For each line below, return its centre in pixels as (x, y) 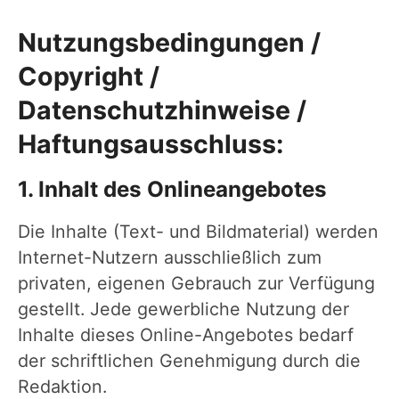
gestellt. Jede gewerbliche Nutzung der (183, 309)
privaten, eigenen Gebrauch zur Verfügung (196, 283)
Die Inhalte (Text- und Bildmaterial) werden (198, 231)
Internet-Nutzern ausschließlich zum (170, 257)
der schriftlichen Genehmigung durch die (189, 360)
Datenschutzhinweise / (162, 110)
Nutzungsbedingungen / (169, 42)
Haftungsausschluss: (151, 143)
